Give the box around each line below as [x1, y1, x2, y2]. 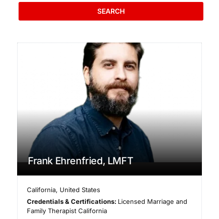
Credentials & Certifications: [27, 197, 118, 206]
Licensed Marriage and [118, 197, 188, 206]
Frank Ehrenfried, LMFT [28, 155, 133, 167]
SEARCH [97, 6, 125, 15]
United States [60, 186, 101, 194]
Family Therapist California [27, 207, 107, 215]
